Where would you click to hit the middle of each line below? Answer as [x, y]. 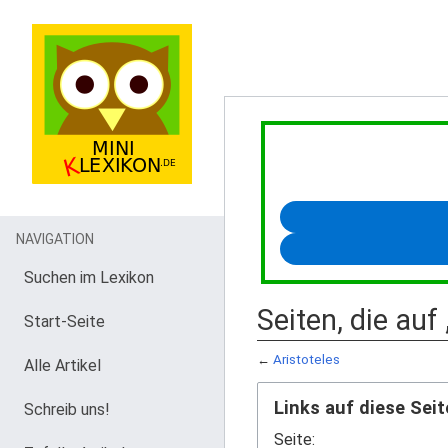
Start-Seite [64, 321]
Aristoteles [306, 360]
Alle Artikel [62, 365]
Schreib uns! [67, 409]
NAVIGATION [55, 239]
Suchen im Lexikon [89, 277]
